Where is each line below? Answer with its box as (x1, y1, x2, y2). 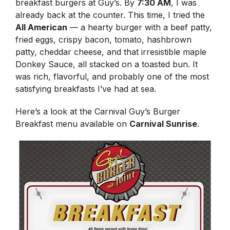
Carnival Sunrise (129, 119, 197, 129)
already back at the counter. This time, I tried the (15, 10, 205, 21)
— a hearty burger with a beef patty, (67, 22, 212, 33)
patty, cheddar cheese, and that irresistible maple (15, 47, 206, 57)
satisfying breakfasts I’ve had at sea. (15, 84, 159, 94)
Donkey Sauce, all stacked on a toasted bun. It (15, 59, 198, 70)
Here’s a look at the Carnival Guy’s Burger (15, 106, 180, 117)
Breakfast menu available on (15, 119, 129, 129)
